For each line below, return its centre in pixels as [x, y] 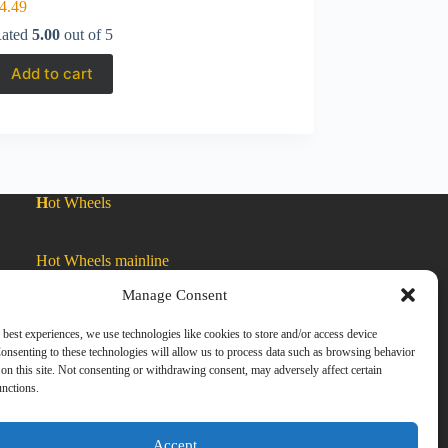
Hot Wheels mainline [103, 260]
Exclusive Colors [90, 376]
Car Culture [73, 318]
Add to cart [52, 74]
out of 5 [87, 34]
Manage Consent [175, 294]
